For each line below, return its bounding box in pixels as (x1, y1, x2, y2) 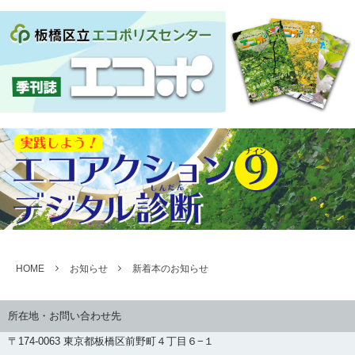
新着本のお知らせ (132, 263, 209, 275)
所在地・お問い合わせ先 (8, 310, 121, 323)
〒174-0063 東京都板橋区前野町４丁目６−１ (8, 335, 214, 348)
